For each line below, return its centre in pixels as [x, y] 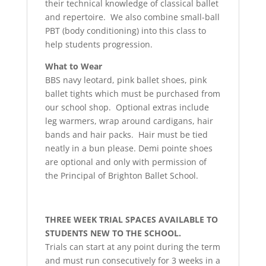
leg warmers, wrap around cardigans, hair [129, 121]
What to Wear [73, 66]
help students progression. [99, 45]
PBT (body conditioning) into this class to [125, 31]
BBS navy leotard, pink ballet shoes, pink [126, 80]
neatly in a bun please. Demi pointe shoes [129, 148]
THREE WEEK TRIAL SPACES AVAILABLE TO [131, 220]
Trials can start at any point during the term [132, 247]
